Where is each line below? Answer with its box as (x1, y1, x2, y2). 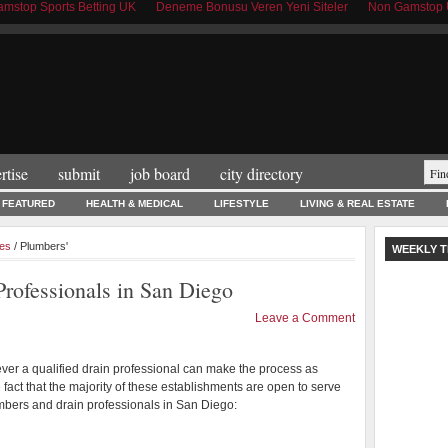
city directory (220, 163, 303, 184)
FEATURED (2, 198, 55, 209)
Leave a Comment (255, 311, 355, 325)
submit (58, 163, 100, 184)
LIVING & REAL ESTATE (300, 198, 415, 209)
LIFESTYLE (214, 198, 269, 209)
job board (130, 163, 190, 184)
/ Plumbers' (11, 240, 68, 252)
